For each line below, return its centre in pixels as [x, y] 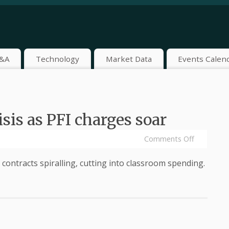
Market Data [129, 59]
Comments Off [169, 139]
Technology [58, 59]
